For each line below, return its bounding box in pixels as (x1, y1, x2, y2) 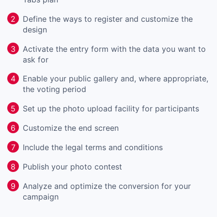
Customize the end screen (23, 123, 119, 133)
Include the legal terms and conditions (23, 142, 163, 152)
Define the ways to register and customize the (23, 14, 193, 24)
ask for (23, 54, 48, 64)
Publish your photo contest (23, 161, 122, 171)
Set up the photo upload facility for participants (23, 103, 199, 113)
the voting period (23, 84, 86, 94)
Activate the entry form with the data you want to (23, 44, 206, 54)
